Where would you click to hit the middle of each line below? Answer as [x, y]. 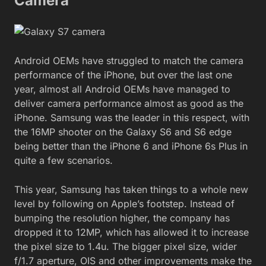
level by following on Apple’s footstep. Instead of [124, 204]
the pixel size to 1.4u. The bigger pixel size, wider [126, 247]
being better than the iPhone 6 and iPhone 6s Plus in [131, 146]
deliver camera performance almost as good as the [129, 104]
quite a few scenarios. [64, 161]
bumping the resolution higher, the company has [122, 218]
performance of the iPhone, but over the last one [123, 75]
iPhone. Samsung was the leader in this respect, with [132, 118]
